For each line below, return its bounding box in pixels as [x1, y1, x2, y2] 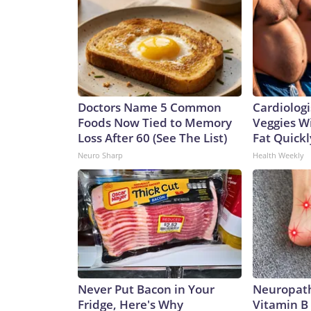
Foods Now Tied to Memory [78, 115, 232, 131]
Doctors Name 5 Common [78, 99, 221, 116]
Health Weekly [253, 150, 304, 161]
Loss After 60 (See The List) [78, 130, 227, 146]
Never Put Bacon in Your [78, 281, 215, 298]
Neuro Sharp [78, 150, 123, 161]
